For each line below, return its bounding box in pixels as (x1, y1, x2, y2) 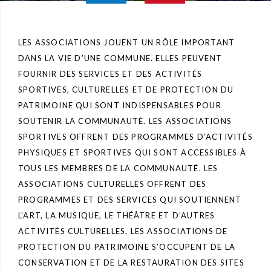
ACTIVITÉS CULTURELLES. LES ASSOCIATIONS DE (18, 226, 228, 236)
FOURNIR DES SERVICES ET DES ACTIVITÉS (18, 69, 203, 79)
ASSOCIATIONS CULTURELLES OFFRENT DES (18, 179, 207, 189)
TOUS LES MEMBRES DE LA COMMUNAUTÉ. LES (18, 163, 218, 173)
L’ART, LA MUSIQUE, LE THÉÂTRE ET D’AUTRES (18, 211, 215, 220)
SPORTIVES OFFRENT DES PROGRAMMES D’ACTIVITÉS (18, 132, 253, 142)
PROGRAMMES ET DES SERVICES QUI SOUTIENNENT (18, 195, 242, 204)
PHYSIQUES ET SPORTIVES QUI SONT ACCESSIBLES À (18, 148, 247, 157)
